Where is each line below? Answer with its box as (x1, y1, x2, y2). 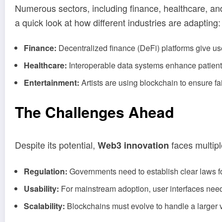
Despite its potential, (15, 138, 98, 152)
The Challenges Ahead (15, 101, 174, 123)
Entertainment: (24, 77, 79, 89)
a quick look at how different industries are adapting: (15, 15, 221, 29)
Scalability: (24, 200, 65, 212)
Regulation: (24, 165, 67, 177)
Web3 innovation (98, 139, 169, 152)
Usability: (24, 182, 59, 194)
